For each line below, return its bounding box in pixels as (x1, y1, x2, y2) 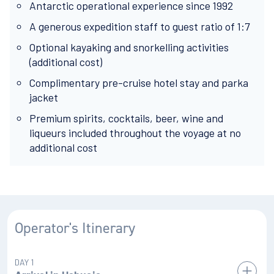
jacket (29, 91, 58, 104)
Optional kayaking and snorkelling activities (29, 40, 229, 54)
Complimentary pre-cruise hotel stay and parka (29, 76, 248, 89)
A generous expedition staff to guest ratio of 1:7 (29, 20, 252, 33)
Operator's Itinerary (15, 219, 135, 237)
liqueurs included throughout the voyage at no (29, 126, 241, 139)
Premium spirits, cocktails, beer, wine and (29, 111, 223, 125)
